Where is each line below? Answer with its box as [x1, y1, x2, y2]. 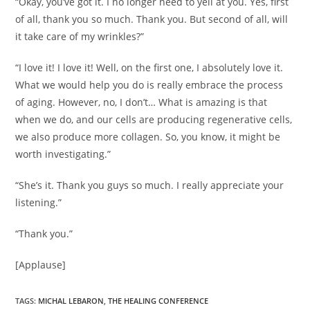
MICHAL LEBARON [38, 295, 104, 306]
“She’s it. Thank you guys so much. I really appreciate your [15, 178, 284, 192]
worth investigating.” [15, 147, 111, 161]
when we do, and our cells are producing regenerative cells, [15, 112, 293, 126]
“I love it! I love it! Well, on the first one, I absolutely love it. [15, 60, 284, 74]
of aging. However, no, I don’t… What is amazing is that [15, 95, 268, 109]
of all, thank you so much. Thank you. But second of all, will [15, 12, 289, 26]
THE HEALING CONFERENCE [108, 295, 209, 306]
